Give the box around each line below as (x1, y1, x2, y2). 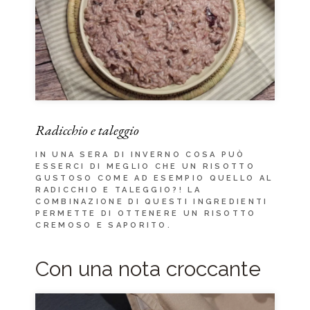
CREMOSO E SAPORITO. (35, 220, 172, 230)
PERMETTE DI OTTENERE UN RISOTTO (35, 208, 257, 218)
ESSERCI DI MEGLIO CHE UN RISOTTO (35, 161, 255, 171)
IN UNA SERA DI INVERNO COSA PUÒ (35, 149, 246, 159)
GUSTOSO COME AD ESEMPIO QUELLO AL (35, 173, 273, 183)
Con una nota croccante (35, 256, 262, 281)
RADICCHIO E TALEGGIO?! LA (35, 185, 201, 194)
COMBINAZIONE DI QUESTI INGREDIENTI (35, 197, 268, 206)
